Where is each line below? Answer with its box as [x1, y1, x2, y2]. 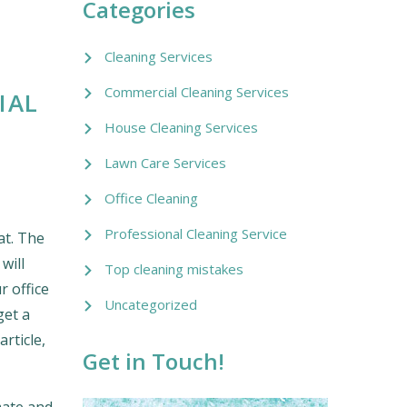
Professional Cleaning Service [104, 223, 287, 243]
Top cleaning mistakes [104, 259, 243, 278]
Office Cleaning [104, 188, 198, 207]
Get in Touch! [83, 345, 224, 376]
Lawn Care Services [104, 153, 226, 172]
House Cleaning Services [104, 117, 258, 136]
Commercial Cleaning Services [104, 82, 289, 101]
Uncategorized [104, 294, 197, 313]
